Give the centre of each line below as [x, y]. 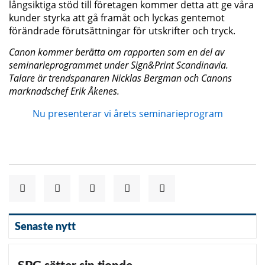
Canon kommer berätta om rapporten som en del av [117, 52]
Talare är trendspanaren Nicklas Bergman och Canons [120, 78]
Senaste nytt [46, 227]
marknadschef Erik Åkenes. [64, 91]
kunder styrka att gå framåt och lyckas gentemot [117, 17]
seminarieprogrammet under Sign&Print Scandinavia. [119, 65]
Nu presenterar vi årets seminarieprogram [128, 114]
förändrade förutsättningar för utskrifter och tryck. [122, 30]
